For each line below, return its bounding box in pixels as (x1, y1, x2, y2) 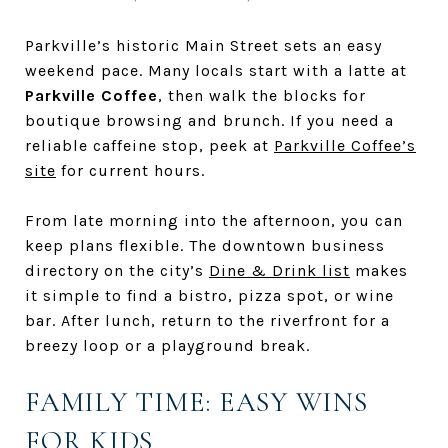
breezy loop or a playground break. (25, 335, 310, 355)
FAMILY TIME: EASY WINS (25, 384, 368, 419)
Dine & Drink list (209, 260, 350, 280)
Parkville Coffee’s (274, 135, 416, 155)
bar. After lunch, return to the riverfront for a (25, 310, 390, 330)
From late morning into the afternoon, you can (25, 210, 403, 230)
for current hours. (56, 160, 205, 180)
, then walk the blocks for (158, 85, 366, 105)
